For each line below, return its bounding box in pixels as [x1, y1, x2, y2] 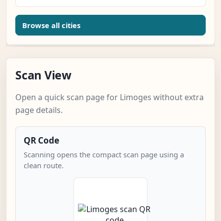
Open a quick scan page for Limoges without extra [15, 92, 204, 103]
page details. [15, 105, 63, 116]
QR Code [24, 135, 59, 147]
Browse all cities [22, 20, 80, 31]
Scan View [15, 67, 72, 83]
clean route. [24, 160, 64, 171]
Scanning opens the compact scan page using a [24, 149, 184, 160]
